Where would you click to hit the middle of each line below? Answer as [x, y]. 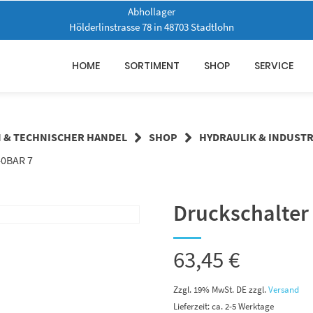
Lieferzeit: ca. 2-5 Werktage [224, 306]
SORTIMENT [152, 65]
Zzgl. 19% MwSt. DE [210, 289]
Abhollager [152, 12]
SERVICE [274, 65]
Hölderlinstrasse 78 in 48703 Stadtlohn [152, 27]
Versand [284, 289]
